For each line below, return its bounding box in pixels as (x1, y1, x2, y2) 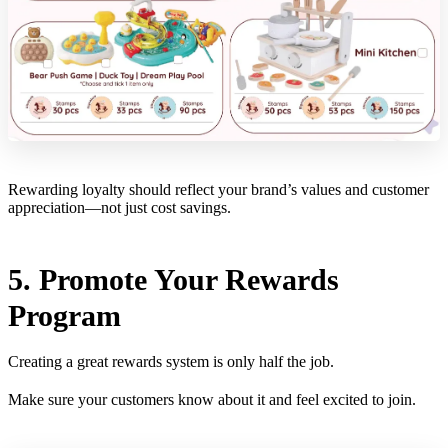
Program (8, 299, 121, 333)
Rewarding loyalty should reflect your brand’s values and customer (8, 181, 429, 199)
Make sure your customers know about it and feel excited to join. (8, 390, 416, 408)
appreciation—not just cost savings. (8, 199, 235, 217)
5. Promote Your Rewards (8, 263, 339, 297)
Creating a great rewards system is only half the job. (8, 353, 338, 371)
